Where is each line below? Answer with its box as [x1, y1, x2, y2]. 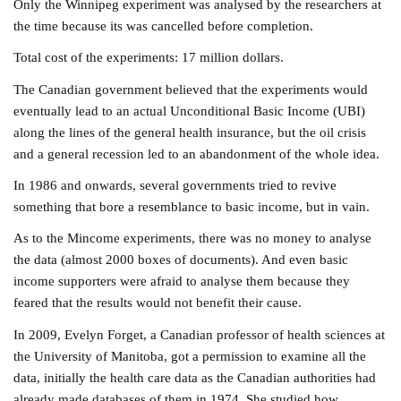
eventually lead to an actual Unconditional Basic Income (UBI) [13, 102, 366, 118]
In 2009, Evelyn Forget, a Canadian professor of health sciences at [13, 326, 386, 342]
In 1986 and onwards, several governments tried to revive [13, 177, 337, 193]
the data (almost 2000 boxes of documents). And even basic [13, 252, 349, 268]
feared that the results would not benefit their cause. [13, 294, 303, 311]
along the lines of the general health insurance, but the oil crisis [13, 124, 367, 140]
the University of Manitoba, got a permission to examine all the [13, 347, 367, 363]
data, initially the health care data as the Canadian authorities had [13, 369, 377, 385]
